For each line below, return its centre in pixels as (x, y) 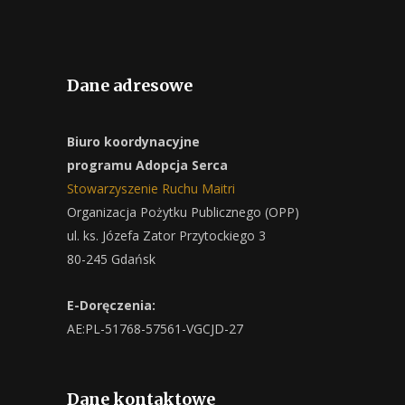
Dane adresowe (130, 85)
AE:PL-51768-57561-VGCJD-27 (155, 329)
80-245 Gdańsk (111, 259)
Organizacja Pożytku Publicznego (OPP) (183, 212)
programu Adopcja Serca (147, 165)
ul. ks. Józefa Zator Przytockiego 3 (166, 235)
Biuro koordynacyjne (133, 141)
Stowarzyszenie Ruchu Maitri (151, 188)
